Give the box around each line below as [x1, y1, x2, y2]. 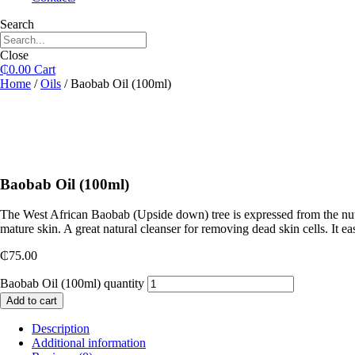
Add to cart [6, 295, 57, 307]
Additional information [32, 336, 146, 350]
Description [32, 322, 90, 336]
